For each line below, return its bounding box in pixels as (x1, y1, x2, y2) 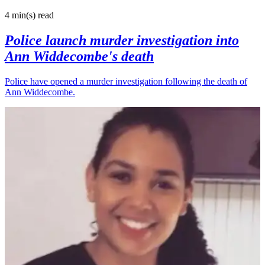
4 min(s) (5, 9, 35, 20)
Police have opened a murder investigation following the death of (5, 76, 247, 86)
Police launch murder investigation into (5, 32, 239, 48)
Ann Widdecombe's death (5, 48, 154, 64)
